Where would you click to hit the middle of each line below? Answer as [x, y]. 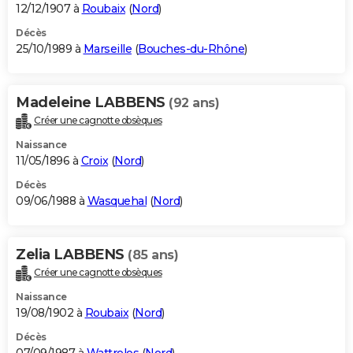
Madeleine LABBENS [92, 103]
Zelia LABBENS [72, 255]
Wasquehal [117, 201]
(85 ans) [153, 255]
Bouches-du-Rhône [191, 49]
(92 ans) [194, 103]
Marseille [107, 49]
